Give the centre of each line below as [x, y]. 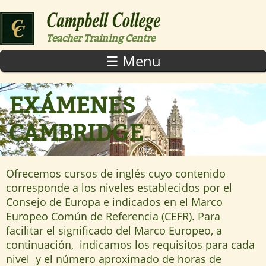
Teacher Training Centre [101, 38]
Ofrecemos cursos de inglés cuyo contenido [116, 173]
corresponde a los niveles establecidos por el [119, 187]
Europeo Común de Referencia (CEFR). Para [113, 216]
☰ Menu [133, 61]
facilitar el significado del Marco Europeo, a [114, 230]
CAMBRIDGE [76, 133]
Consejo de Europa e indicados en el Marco [114, 202]
